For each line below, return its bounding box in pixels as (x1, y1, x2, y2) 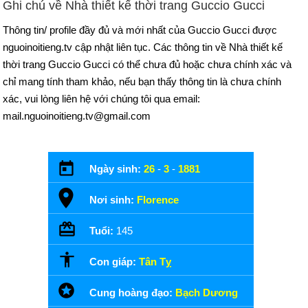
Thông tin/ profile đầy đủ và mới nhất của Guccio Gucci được (3, 24, 277, 36)
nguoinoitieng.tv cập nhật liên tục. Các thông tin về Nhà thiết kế (3, 41, 283, 53)
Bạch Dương (175, 287, 238, 298)
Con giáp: (89, 256, 139, 267)
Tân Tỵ (139, 256, 171, 267)
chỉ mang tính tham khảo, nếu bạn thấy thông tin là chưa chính (3, 76, 281, 87)
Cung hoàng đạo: (89, 287, 175, 298)
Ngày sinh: (89, 163, 144, 175)
